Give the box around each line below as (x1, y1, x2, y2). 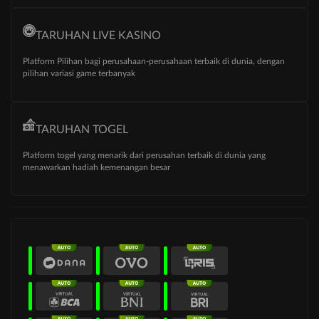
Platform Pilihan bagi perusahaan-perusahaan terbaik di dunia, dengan (23, 57, 285, 66)
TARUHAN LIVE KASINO (36, 30, 161, 42)
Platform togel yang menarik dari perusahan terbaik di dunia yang (23, 151, 266, 160)
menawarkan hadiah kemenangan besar (23, 163, 170, 172)
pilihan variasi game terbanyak (23, 69, 135, 78)
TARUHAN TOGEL (36, 124, 128, 136)
